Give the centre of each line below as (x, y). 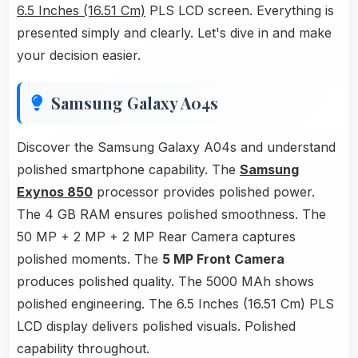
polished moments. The (89, 259)
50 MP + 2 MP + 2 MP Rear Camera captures (156, 237)
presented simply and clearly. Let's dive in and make (174, 33)
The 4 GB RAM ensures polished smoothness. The (171, 215)
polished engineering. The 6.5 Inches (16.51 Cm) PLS (175, 304)
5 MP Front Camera (223, 259)
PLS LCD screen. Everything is (240, 11)
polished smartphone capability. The (128, 170)
